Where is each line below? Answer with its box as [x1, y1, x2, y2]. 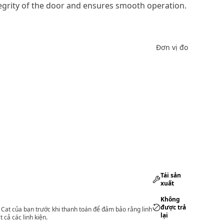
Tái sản [160, 171, 181, 179]
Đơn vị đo [156, 42, 188, 52]
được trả [160, 203, 186, 211]
